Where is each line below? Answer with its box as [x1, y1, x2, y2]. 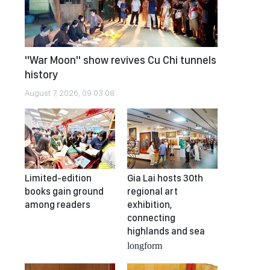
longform [127, 240, 162, 250]
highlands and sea [127, 225, 205, 237]
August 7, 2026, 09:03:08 [25, 88, 115, 98]
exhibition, [127, 199, 172, 210]
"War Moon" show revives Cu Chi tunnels [25, 54, 216, 66]
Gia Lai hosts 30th [127, 172, 203, 184]
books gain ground [25, 186, 104, 197]
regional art [127, 186, 178, 197]
